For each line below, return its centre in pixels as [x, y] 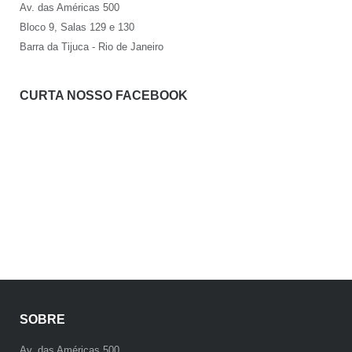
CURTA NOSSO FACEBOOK [103, 96]
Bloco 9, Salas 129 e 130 [77, 27]
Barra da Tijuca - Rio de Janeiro [91, 46]
